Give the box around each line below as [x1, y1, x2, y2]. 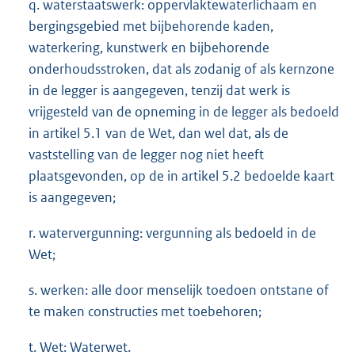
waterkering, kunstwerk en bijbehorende [29, 38, 269, 56]
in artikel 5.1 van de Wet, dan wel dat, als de [29, 124, 288, 142]
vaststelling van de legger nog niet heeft [29, 145, 264, 163]
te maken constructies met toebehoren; [29, 302, 261, 320]
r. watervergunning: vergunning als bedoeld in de [29, 223, 316, 242]
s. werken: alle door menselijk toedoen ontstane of [29, 281, 329, 299]
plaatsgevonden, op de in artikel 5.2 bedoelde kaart [29, 166, 334, 185]
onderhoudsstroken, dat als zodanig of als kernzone [29, 59, 334, 78]
